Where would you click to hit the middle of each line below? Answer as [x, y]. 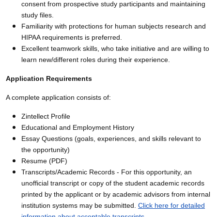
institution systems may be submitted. [80, 205]
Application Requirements [49, 78]
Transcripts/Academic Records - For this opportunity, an [107, 172]
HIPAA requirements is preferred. [72, 37]
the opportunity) [46, 149]
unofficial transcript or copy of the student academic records [113, 183]
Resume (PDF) [44, 161]
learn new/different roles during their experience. [96, 59]
